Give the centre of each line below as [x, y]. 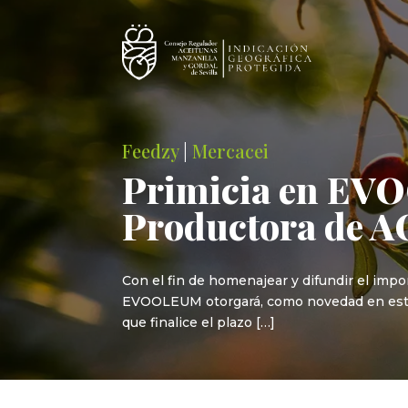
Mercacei [231, 150]
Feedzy [151, 150]
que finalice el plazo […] [199, 323]
